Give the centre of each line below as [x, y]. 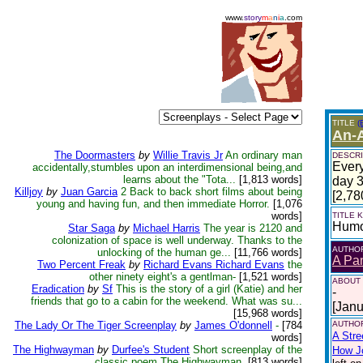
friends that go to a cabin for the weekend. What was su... [167, 301]
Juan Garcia [89, 192]
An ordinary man [264, 155]
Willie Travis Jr [188, 155]
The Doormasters [95, 155]
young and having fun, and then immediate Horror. [153, 204]
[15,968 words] [268, 313]
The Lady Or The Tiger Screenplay [96, 325]
